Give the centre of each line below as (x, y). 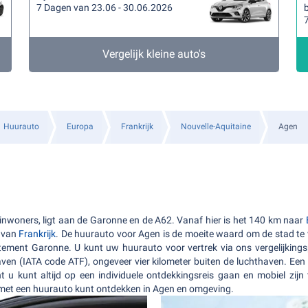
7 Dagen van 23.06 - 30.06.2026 (105, 8)
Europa (80, 126)
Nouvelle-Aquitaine (216, 126)
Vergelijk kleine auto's (154, 54)
